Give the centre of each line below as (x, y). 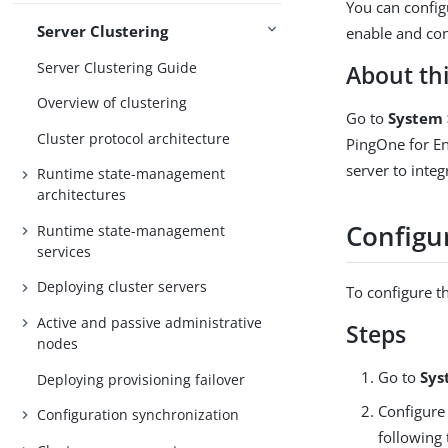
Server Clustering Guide (117, 67)
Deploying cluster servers (122, 287)
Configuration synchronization (138, 415)
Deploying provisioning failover (141, 379)
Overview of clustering (112, 103)
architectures (82, 195)
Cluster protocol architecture (134, 138)
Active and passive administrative (150, 322)
